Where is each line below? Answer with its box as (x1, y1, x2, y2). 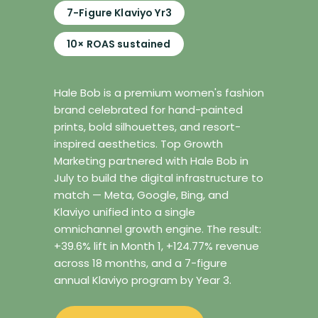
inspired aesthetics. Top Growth (54, 136, 223, 151)
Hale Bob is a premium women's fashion (54, 85, 264, 100)
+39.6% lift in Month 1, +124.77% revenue (54, 238, 259, 253)
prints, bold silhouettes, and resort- (54, 119, 241, 134)
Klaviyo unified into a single (54, 204, 195, 219)
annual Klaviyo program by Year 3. (54, 273, 231, 287)
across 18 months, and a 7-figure (54, 256, 227, 270)
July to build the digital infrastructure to (54, 170, 263, 185)
